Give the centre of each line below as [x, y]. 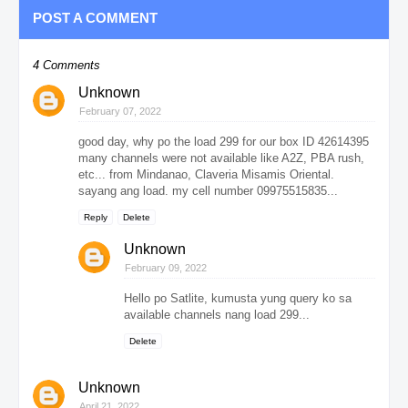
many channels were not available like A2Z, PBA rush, [221, 158]
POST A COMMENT [95, 17]
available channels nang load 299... [217, 314]
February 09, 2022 [166, 267]
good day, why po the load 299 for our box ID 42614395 [224, 141]
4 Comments [66, 65]
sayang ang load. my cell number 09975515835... [208, 190]
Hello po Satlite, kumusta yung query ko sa [238, 298]
